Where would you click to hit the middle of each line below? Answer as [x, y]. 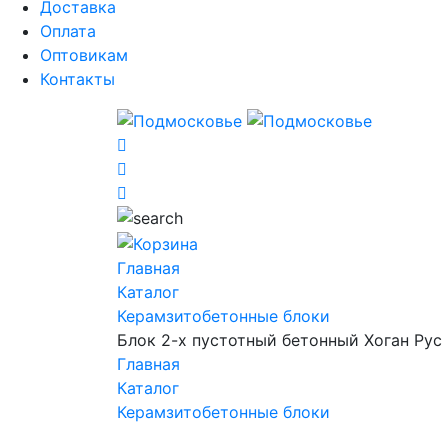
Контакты [77, 78]
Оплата [68, 30]
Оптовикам [84, 54]
